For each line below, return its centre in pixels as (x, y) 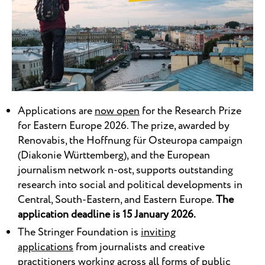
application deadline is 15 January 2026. (107, 215)
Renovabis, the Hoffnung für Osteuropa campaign (130, 141)
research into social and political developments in (130, 185)
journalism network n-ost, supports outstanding (125, 171)
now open (117, 112)
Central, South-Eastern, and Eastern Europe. (117, 200)
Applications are (56, 112)
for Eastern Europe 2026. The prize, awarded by (124, 126)
